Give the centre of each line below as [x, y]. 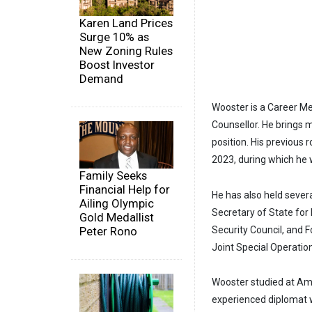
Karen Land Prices [126, 23]
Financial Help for [125, 189]
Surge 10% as [114, 37]
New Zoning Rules [126, 51]
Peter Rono [108, 231]
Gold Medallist [117, 217]
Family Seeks [113, 175]
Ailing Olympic [117, 203]
